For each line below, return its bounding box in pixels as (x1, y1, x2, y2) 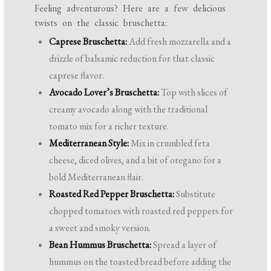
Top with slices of (159, 85, 228, 99)
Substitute (174, 187, 216, 200)
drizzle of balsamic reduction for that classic (49, 51, 215, 65)
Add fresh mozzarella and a (127, 34, 232, 48)
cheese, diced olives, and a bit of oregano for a (49, 153, 222, 166)
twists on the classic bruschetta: (34, 16, 168, 29)
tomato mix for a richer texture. (49, 119, 169, 132)
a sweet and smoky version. (49, 221, 151, 234)
